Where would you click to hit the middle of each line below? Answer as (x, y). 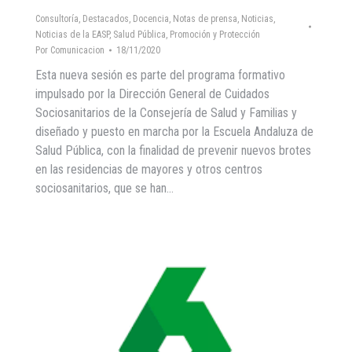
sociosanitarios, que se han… (104, 188)
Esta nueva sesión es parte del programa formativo (160, 75)
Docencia (151, 18)
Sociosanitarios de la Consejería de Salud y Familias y (166, 112)
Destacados (106, 18)
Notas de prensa (205, 18)
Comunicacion (77, 50)
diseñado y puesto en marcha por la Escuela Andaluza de (174, 131)
